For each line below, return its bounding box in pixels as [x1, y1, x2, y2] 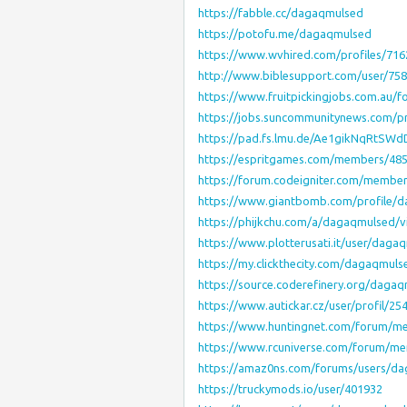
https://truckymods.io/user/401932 [198, 382, 382, 395]
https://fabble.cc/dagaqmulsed [198, 6, 363, 19]
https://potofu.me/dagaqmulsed [198, 27, 372, 40]
